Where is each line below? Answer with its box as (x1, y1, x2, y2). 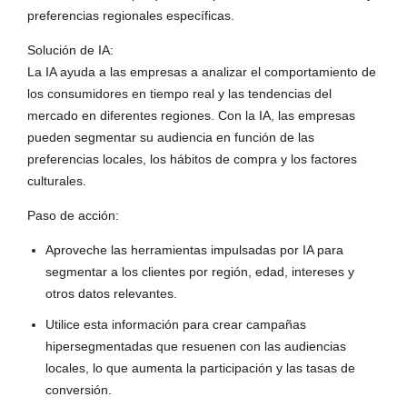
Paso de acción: (27, 208, 119, 223)
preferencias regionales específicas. (27, 8, 234, 24)
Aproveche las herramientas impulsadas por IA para (45, 243, 343, 258)
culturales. (27, 174, 86, 189)
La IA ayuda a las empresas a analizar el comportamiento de (27, 65, 376, 80)
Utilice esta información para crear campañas (45, 317, 306, 333)
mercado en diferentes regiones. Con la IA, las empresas (27, 108, 355, 124)
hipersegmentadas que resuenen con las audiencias (45, 339, 346, 354)
